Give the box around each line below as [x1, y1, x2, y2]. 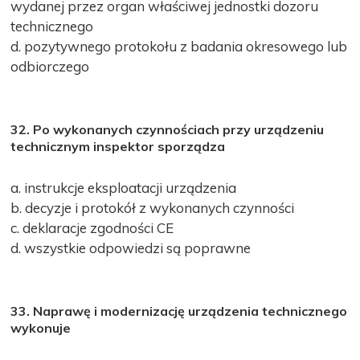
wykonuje [10, 319, 72, 336]
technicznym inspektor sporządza [10, 137, 226, 154]
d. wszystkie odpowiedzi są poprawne [10, 239, 252, 256]
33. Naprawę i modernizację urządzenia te [10, 302, 276, 319]
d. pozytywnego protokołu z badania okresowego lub [10, 37, 348, 55]
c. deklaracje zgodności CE [10, 219, 174, 236]
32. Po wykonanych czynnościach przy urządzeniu [10, 121, 325, 137]
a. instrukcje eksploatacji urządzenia [10, 178, 237, 196]
